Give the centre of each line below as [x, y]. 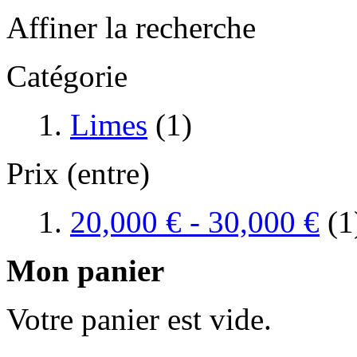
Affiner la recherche [131, 27]
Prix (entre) [78, 173]
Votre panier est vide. [139, 319]
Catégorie [67, 76]
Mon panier [85, 270]
